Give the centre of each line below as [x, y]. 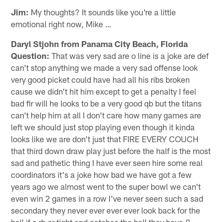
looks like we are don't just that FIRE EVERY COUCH [105, 139]
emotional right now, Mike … [61, 24]
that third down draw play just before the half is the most [111, 150]
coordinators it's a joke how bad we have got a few [102, 174]
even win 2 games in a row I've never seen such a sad [107, 198]
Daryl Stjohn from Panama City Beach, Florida [100, 43]
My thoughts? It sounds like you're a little [103, 12]
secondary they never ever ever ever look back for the [106, 210]
